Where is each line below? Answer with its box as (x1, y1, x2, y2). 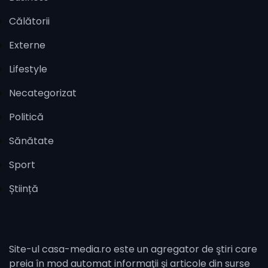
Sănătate (9, 134, 54, 148)
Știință (9, 182, 38, 196)
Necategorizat (9, 86, 77, 100)
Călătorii (9, 14, 50, 29)
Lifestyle (9, 62, 47, 77)
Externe (9, 38, 45, 53)
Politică (9, 110, 44, 124)
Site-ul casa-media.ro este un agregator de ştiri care (9, 242, 257, 257)
